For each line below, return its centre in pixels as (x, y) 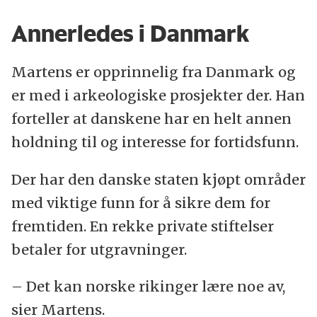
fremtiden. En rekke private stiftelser (142, 226)
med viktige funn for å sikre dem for (140, 202)
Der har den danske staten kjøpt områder (158, 179)
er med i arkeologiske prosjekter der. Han (158, 95)
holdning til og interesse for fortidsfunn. (155, 142)
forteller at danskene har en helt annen (151, 118)
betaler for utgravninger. (99, 249)
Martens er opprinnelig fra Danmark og (153, 71)
